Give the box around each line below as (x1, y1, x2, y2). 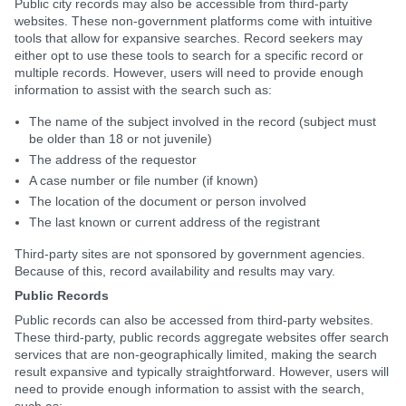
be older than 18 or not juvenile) (29, 131, 212, 146)
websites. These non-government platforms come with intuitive (14, 14, 372, 28)
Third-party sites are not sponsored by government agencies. (14, 246, 365, 261)
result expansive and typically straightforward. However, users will (14, 364, 389, 379)
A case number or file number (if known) (29, 173, 258, 188)
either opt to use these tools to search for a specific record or (14, 48, 363, 63)
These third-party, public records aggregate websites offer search (14, 330, 389, 344)
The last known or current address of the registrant (29, 215, 320, 229)
